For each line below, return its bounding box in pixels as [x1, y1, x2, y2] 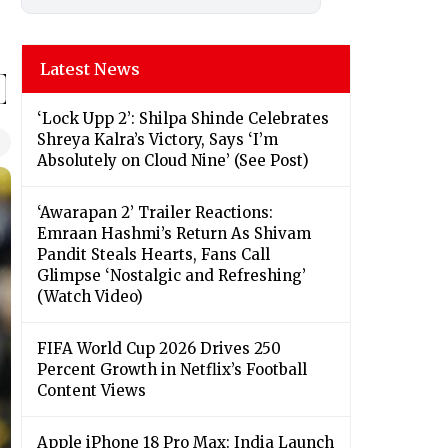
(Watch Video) [37, 287, 143, 307]
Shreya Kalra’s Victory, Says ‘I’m [37, 130, 278, 150]
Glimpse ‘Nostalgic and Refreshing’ [37, 266, 306, 286]
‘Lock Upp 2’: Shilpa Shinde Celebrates [37, 109, 329, 129]
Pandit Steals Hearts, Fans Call [37, 245, 270, 265]
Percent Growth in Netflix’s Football [37, 360, 307, 380]
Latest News [40, 59, 140, 80]
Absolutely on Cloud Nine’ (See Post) [37, 151, 309, 171]
